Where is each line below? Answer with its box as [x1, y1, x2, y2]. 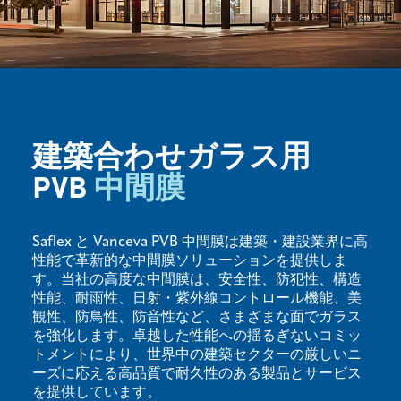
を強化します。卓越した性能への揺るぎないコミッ [32, 328, 362, 344]
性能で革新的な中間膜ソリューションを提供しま [32, 253, 347, 269]
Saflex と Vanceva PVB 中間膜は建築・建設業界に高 [32, 235, 368, 250]
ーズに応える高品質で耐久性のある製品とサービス [32, 366, 362, 381]
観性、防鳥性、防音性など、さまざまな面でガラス [32, 310, 362, 325]
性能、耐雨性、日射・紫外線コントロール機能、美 [32, 291, 362, 306]
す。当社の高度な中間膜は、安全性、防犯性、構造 [32, 272, 362, 287]
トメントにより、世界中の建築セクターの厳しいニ [32, 347, 362, 363]
